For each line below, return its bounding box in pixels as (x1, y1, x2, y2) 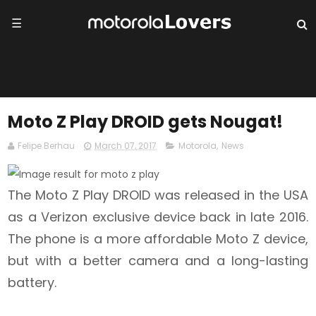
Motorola (178, 139, 217, 152)
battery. (8, 273, 61, 291)
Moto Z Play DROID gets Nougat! (8, 109, 284, 133)
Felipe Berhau (18, 139, 75, 152)
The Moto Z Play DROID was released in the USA (8, 186, 308, 204)
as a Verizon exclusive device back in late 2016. (8, 207, 308, 226)
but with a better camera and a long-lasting (8, 251, 308, 269)
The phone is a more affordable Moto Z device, (8, 229, 308, 248)
